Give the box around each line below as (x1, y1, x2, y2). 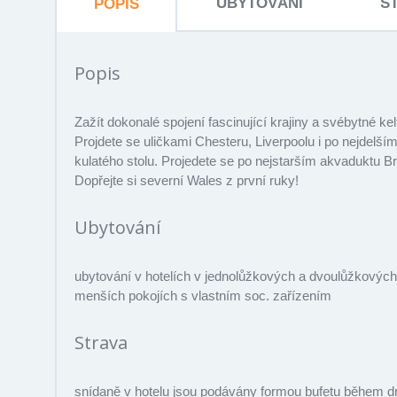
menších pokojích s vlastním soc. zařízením (74, 287, 331, 303)
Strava (74, 330, 128, 354)
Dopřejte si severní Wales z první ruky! (74, 172, 299, 188)
